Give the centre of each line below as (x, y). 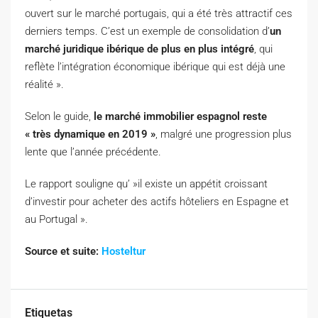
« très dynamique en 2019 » (90, 135)
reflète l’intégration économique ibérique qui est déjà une (155, 67)
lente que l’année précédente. (93, 152)
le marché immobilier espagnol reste (180, 117)
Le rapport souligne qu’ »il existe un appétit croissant (146, 184)
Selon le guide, (59, 117)
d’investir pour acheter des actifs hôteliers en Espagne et (157, 202)
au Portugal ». (56, 220)
